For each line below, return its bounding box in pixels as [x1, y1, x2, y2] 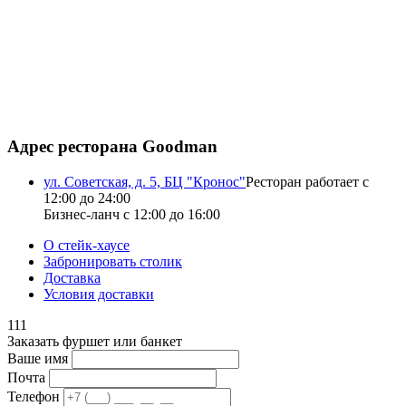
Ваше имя [7, 350, 68, 366]
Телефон [7, 388, 60, 404]
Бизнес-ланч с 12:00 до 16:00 [43, 206, 220, 222]
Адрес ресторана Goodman [7, 137, 217, 157]
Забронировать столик [43, 253, 182, 269]
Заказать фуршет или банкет [7, 333, 182, 349]
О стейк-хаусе [43, 237, 130, 253]
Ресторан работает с [246, 173, 369, 189]
